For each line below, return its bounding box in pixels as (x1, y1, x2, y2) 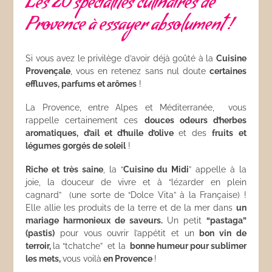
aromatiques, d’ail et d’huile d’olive (25, 128, 179, 138)
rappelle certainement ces (25, 115, 144, 125)
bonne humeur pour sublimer (127, 241, 246, 251)
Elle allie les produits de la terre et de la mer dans (25, 203, 236, 212)
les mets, (25, 254, 63, 263)
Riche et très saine (25, 165, 103, 174)
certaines (209, 66, 246, 76)
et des (178, 128, 212, 138)
